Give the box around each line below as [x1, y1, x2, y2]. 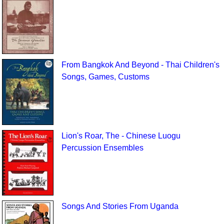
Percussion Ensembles [61, 143, 143, 152]
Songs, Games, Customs [61, 72, 149, 81]
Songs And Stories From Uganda [61, 201, 178, 210]
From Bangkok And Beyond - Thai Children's [61, 60, 219, 69]
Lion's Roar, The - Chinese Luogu [61, 131, 180, 140]
